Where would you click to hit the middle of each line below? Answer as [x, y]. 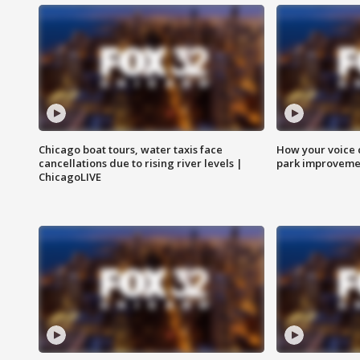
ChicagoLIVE [70, 177]
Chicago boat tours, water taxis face [131, 150]
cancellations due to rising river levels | [141, 164]
